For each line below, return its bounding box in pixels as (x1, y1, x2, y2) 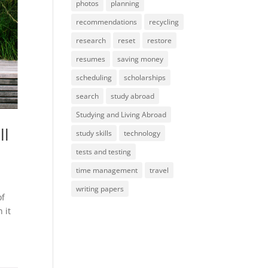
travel (150, 165, 169, 175)
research (76, 35, 106, 45)
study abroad (111, 91, 155, 101)
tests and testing (76, 147, 132, 157)
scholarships (124, 72, 166, 83)
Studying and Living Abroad (76, 109, 167, 120)
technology (124, 128, 161, 138)
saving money (117, 54, 164, 64)
